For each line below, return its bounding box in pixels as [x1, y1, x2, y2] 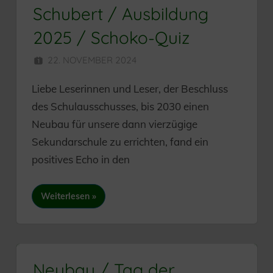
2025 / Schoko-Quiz [33, 26, 190, 48]
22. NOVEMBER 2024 [48, 54, 136, 66]
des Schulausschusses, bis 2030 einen [32, 100, 209, 113]
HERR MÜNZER [165, 54, 230, 66]
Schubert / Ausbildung [33, 2, 208, 24]
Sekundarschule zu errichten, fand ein [32, 135, 208, 149]
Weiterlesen [41, 190, 90, 202]
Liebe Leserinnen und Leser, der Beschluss [32, 82, 228, 96]
